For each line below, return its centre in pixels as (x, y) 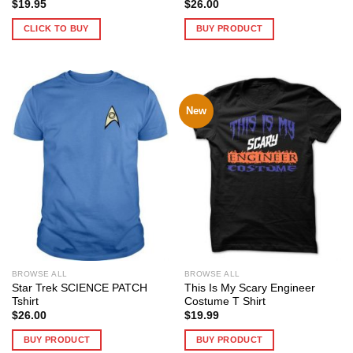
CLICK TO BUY (56, 29)
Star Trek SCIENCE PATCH (79, 288)
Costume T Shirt (225, 301)
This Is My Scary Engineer (249, 288)
